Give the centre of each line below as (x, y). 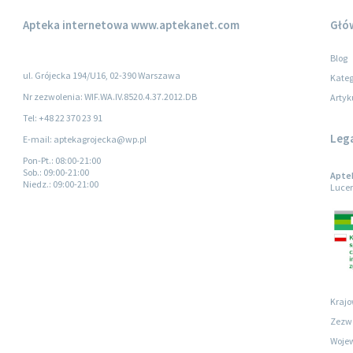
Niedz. (36, 184)
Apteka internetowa (76, 25)
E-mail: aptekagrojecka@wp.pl (85, 139)
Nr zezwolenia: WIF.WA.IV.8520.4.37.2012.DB (110, 97)
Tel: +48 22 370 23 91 (63, 118)
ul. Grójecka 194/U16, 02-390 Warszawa (102, 75)
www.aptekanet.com (184, 25)
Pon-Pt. (37, 160)
